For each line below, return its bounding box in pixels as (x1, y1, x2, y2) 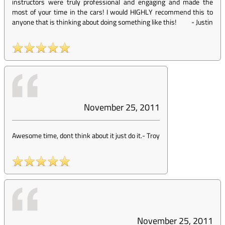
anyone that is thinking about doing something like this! (12, 17, 176, 27)
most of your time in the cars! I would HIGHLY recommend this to (12, 7, 213, 17)
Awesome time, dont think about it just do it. (12, 130, 142, 141)
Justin (196, 17, 213, 27)
